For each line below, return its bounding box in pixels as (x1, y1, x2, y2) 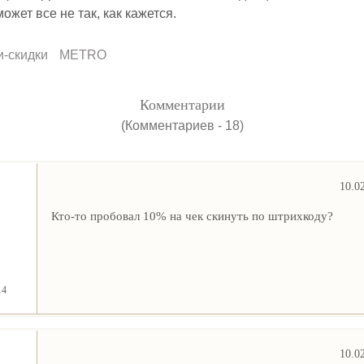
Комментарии (139, 97, 225, 113)
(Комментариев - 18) (120, 119, 244, 132)
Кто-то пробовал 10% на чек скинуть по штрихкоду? (50, 208, 333, 223)
